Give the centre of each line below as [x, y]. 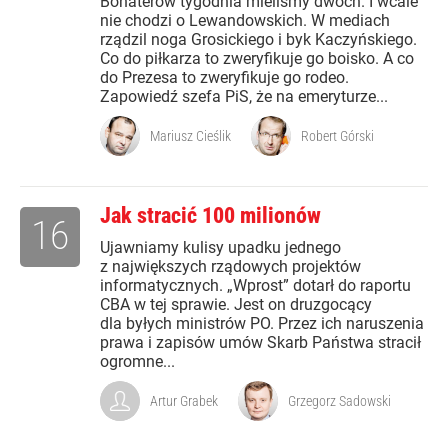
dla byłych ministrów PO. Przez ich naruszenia [262, 324]
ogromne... [137, 362]
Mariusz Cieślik [190, 136]
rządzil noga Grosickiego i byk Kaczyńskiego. [258, 40]
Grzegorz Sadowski [339, 401]
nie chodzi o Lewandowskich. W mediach [245, 21]
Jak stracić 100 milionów [210, 216]
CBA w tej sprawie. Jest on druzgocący [236, 305]
